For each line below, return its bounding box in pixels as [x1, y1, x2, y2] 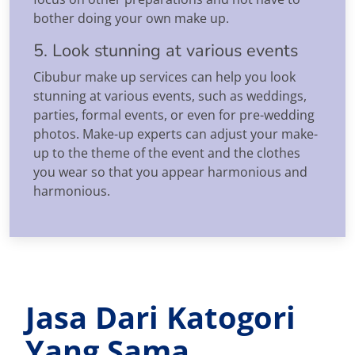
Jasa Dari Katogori [25, 296, 296, 338]
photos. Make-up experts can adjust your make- [33, 124, 318, 143]
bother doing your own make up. [33, 9, 229, 27]
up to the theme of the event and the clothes [33, 143, 300, 162]
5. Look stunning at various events [33, 38, 298, 63]
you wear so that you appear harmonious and [33, 162, 307, 181]
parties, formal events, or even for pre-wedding [33, 105, 315, 124]
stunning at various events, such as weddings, [33, 86, 307, 105]
